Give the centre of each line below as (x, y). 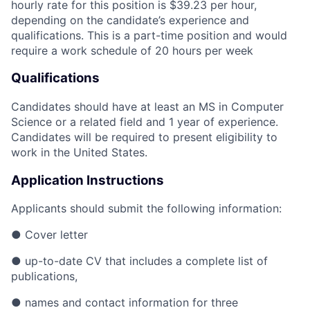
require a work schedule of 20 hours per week (132, 50)
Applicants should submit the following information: (146, 209)
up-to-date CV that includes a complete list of (146, 261)
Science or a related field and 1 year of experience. (145, 121)
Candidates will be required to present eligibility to (144, 137)
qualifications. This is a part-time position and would (149, 35)
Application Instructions (88, 180)
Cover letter (56, 235)
